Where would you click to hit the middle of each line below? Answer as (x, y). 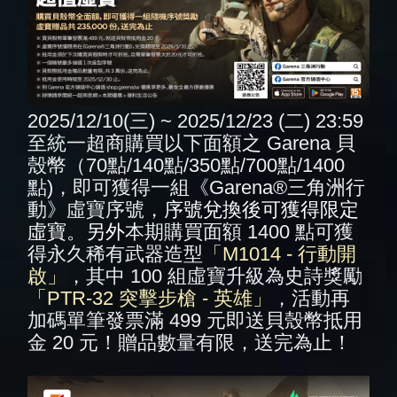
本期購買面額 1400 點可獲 (240, 232)
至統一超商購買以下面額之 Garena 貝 (192, 143)
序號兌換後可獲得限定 (262, 210)
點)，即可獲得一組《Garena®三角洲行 (197, 187)
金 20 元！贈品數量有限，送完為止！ (190, 343)
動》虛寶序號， (96, 210)
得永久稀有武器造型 (116, 254)
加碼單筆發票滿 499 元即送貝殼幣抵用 (195, 320)
